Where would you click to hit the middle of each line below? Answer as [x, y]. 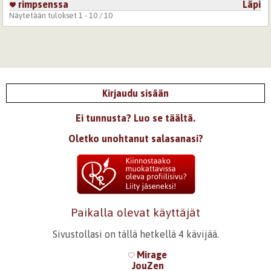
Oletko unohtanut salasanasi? [135, 138]
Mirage [151, 254]
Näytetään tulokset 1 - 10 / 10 [61, 15]
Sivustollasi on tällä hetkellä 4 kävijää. [135, 234]
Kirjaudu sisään [135, 93]
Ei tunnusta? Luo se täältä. [135, 118]
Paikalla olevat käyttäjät [135, 212]
